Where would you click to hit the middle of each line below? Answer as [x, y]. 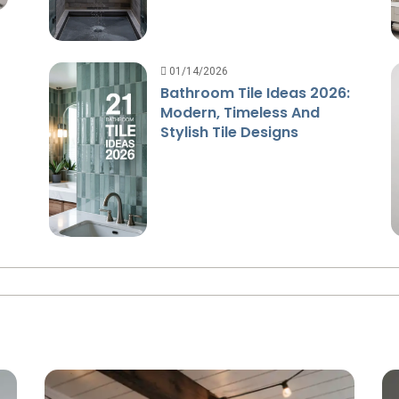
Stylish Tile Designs [229, 132]
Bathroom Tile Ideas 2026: [255, 93]
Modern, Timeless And [240, 112]
